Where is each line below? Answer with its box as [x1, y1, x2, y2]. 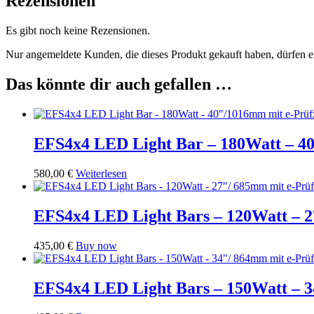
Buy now [76, 239, 117, 252]
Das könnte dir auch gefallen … [6, 75, 232, 94]
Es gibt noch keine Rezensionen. [6, 25, 150, 37]
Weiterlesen [76, 167, 127, 179]
